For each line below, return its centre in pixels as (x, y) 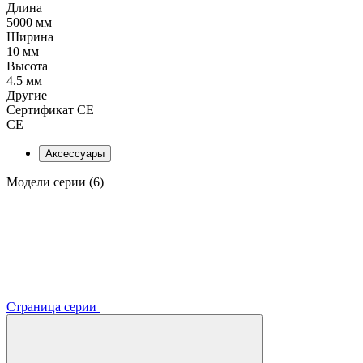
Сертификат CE (50, 109)
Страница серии (53, 306)
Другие (27, 95)
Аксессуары (75, 153)
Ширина (30, 36)
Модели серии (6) (55, 181)
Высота (27, 66)
